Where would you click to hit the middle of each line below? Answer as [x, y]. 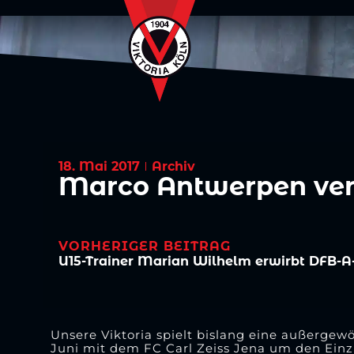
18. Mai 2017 [100, 166]
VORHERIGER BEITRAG [145, 246]
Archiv [174, 166]
